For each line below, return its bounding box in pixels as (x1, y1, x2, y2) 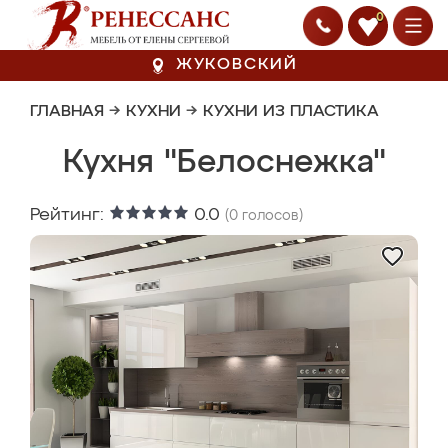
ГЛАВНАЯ (30, 104, 104, 120)
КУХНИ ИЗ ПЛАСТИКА (203, 104, 379, 120)
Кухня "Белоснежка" (62, 147, 386, 179)
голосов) (238, 209, 303, 223)
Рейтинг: (30, 206, 109, 224)
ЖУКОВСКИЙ (175, 57, 299, 73)
